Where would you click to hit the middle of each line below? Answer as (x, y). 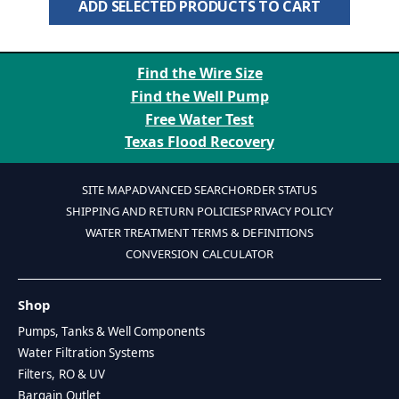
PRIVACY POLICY (290, 211)
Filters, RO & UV (62, 375)
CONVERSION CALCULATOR (199, 254)
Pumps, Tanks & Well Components (111, 332)
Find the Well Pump (199, 96)
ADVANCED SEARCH (185, 190)
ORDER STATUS (277, 190)
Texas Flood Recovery (199, 142)
